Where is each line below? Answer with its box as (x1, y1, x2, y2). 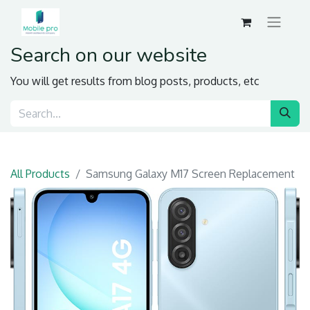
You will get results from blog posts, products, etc (10, 74, 259, 89)
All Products (10, 167, 70, 181)
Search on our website (10, 42, 207, 69)
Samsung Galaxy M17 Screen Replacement (86, 167, 295, 181)
